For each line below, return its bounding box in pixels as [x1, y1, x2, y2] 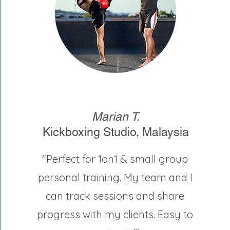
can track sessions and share [46, 189, 185, 202]
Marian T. [92, 110, 140, 123]
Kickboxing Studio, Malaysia [43, 125, 189, 139]
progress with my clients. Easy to [37, 208, 194, 221]
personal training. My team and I [37, 171, 193, 184]
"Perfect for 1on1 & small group [42, 152, 188, 165]
